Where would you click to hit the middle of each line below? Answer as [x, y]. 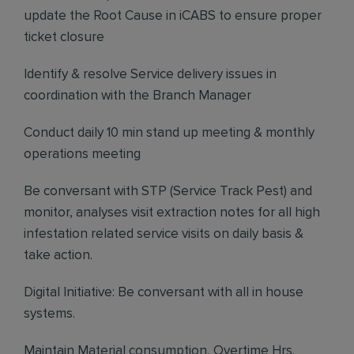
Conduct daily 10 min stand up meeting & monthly [169, 133]
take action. [58, 256]
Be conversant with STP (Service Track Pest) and [168, 192]
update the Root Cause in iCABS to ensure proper [173, 16]
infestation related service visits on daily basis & [164, 234]
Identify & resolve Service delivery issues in [150, 75]
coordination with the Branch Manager [137, 96]
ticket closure [64, 38]
